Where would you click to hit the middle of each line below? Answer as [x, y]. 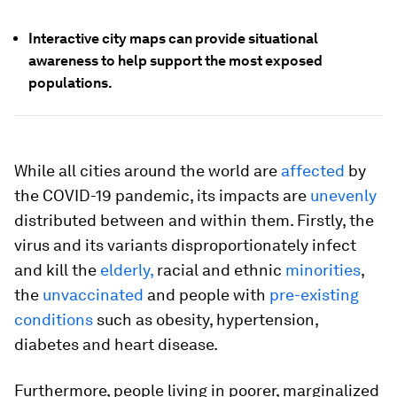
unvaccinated [93, 295]
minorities [323, 270]
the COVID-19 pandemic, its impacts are [162, 195]
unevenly [343, 195]
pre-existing [314, 295]
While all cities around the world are [148, 171]
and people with [206, 295]
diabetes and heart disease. [116, 344]
